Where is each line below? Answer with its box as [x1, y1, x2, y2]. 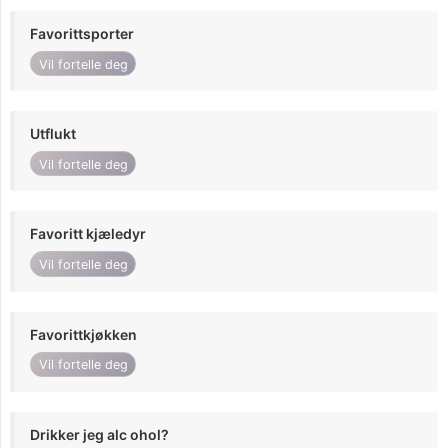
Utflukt [30, 125, 76, 143]
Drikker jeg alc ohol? [30, 425, 169, 443]
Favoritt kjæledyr [30, 225, 146, 243]
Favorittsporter [30, 24, 134, 42]
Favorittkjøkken [30, 325, 137, 343]
